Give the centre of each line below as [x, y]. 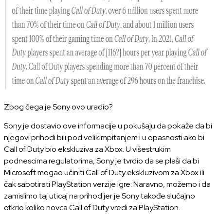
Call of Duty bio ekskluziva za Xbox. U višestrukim [87, 149]
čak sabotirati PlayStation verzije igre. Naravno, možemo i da [107, 184]
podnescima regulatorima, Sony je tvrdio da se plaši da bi [101, 161]
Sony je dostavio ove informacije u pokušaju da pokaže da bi [108, 126]
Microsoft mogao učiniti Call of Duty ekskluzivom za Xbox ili [104, 173]
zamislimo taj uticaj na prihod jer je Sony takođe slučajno [100, 196]
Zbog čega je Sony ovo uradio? [58, 107]
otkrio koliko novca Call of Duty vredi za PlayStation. [92, 208]
